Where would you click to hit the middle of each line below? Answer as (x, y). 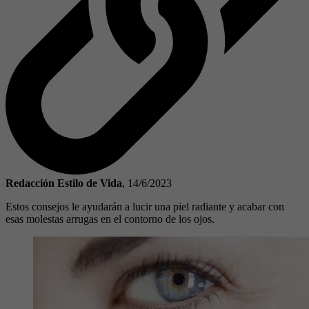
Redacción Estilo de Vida (64, 183)
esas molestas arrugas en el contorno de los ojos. (110, 219)
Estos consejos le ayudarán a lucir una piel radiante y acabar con (145, 206)
